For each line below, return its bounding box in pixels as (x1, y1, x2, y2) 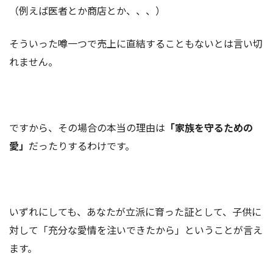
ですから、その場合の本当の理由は (9, 120, 165, 135)
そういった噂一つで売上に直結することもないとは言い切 (9, 36, 263, 51)
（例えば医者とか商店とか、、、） (9, 3, 165, 18)
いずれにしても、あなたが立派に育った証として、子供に (9, 204, 261, 219)
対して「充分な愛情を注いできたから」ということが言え (9, 222, 263, 238)
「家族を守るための (165, 120, 253, 135)
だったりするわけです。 (29, 138, 135, 154)
